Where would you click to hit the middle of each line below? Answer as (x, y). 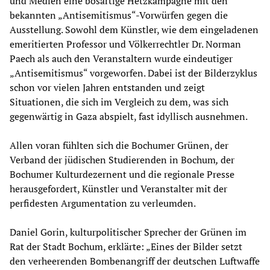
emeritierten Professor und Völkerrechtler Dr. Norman (125, 44)
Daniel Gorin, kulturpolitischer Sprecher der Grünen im (128, 232)
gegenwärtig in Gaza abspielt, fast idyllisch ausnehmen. (129, 117)
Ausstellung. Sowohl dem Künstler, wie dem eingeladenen (134, 30)
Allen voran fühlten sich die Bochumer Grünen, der (119, 146)
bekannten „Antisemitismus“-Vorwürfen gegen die (119, 15)
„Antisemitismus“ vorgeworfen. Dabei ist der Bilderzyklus (133, 73)
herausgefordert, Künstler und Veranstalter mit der (118, 189)
